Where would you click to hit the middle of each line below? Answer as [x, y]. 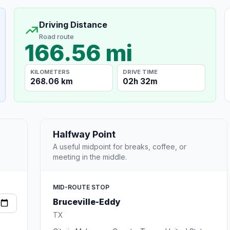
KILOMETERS [50, 72]
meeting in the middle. [90, 157]
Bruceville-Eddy [87, 202]
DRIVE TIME [140, 72]
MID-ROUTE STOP [81, 187]
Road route [56, 36]
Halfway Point [84, 134]
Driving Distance [73, 25]
